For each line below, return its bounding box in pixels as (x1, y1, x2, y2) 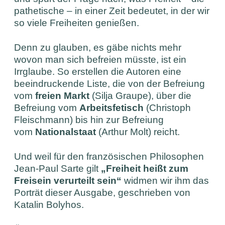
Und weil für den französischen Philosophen (14, 151, 204, 162)
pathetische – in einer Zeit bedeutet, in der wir (14, 5, 210, 16)
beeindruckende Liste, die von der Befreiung (14, 78, 205, 89)
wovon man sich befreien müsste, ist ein (14, 54, 187, 65)
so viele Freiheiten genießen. (14, 17, 140, 28)
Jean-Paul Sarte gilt (14, 163, 101, 174)
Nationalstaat (35, 126, 96, 137)
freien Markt (35, 90, 90, 101)
